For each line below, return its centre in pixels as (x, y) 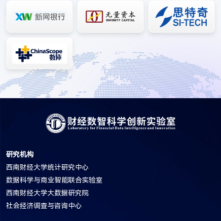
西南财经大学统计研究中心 (47, 167)
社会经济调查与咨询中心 (44, 205)
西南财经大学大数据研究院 (47, 193)
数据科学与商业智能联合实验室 (54, 180)
